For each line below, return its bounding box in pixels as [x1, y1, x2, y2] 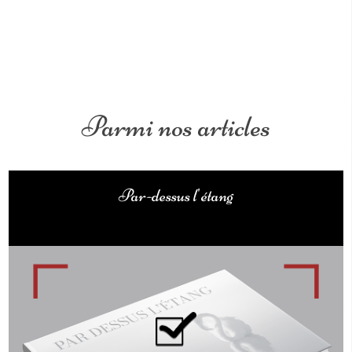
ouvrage [159, 206, 192, 221]
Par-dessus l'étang [119, 184, 233, 207]
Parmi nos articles [82, 108, 270, 145]
